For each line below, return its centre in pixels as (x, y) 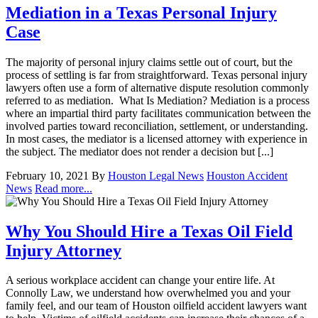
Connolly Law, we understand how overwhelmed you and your (148, 293)
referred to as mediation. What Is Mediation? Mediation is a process (158, 100)
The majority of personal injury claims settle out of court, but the (149, 62)
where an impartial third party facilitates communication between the (158, 113)
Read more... (64, 188)
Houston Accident (247, 175)
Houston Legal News (156, 175)
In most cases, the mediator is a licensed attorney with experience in (157, 138)
